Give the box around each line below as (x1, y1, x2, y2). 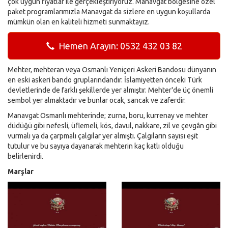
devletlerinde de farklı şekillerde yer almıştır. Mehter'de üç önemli (8, 86, 213, 95)
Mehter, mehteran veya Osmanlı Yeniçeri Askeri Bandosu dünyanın (8, 66, 216, 74)
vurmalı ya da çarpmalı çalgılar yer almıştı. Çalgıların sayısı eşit (8, 132, 198, 140)
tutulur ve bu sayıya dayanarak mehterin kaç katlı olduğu (8, 142, 184, 151)
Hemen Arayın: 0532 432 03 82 (54, 41, 182, 51)
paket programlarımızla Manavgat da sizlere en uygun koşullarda (8, 8, 210, 16)
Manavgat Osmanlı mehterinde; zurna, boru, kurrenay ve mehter (8, 111, 208, 120)
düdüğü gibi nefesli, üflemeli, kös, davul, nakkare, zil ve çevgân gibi (8, 122, 217, 130)
